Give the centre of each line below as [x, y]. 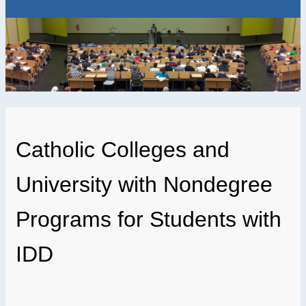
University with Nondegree [144, 185]
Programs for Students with [149, 220]
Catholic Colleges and [123, 150]
